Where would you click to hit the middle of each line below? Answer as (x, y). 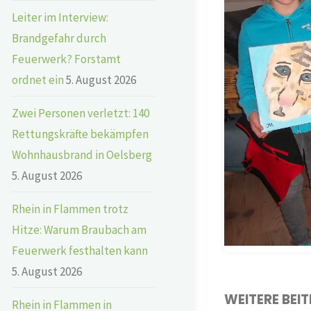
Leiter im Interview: (60, 17)
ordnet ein (38, 79)
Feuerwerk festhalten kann (80, 250)
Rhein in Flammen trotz (70, 209)
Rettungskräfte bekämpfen (80, 134)
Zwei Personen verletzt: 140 (81, 113)
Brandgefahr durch (59, 38)
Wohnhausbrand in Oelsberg (82, 154)
